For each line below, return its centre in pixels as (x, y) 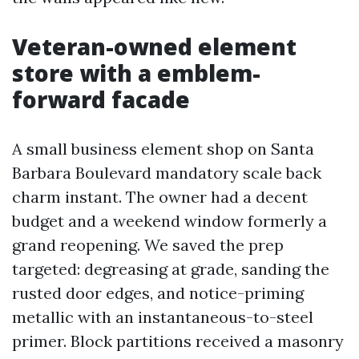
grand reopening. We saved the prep (148, 245)
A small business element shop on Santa (163, 149)
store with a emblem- (136, 73)
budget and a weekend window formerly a (169, 221)
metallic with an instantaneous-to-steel (163, 317)
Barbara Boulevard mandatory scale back (167, 173)
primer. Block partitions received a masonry (178, 341)
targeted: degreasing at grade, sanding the (171, 269)
